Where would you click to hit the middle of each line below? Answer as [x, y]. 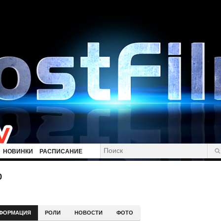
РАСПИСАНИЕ [61, 151]
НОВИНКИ [18, 151]
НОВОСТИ [88, 213]
